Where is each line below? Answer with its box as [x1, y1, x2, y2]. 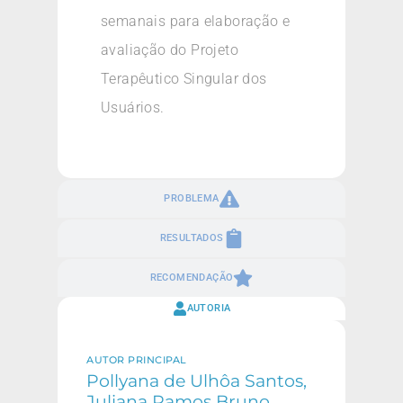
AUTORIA [186, 302, 231, 315]
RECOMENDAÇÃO [149, 272, 234, 284]
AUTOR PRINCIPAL [86, 354, 187, 367]
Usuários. [101, 98, 165, 116]
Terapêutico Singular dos [101, 69, 267, 87]
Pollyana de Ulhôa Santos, [86, 370, 307, 392]
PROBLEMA [164, 193, 219, 205]
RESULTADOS [159, 232, 224, 245]
